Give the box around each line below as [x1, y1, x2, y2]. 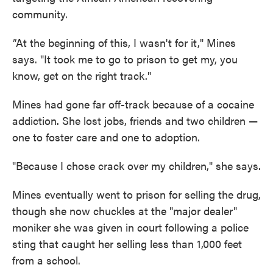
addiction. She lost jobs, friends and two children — [12, 113, 258, 128]
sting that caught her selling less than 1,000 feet [12, 236, 242, 251]
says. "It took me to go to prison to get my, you [12, 51, 238, 66]
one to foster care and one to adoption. [12, 129, 200, 144]
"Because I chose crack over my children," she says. [12, 158, 261, 173]
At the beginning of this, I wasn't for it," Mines [16, 35, 236, 50]
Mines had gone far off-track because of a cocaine [12, 96, 254, 112]
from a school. [12, 252, 80, 268]
